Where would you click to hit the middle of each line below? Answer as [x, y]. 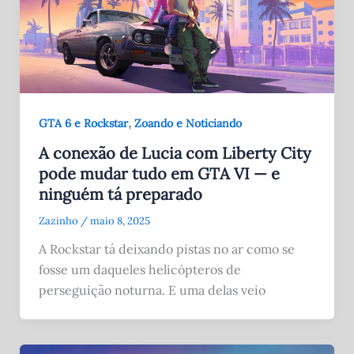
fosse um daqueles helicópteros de [139, 269]
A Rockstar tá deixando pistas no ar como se [166, 249]
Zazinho [59, 220]
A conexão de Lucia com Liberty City [175, 153]
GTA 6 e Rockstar [83, 123]
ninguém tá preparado [120, 194]
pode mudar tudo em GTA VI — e [159, 173]
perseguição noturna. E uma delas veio [152, 290]
